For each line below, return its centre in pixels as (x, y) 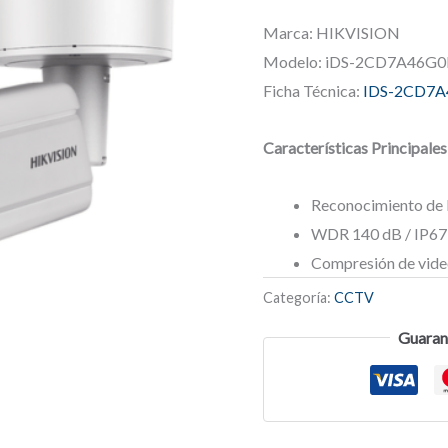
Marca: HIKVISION (332, 33)
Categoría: (299, 298)
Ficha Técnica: (313, 91)
